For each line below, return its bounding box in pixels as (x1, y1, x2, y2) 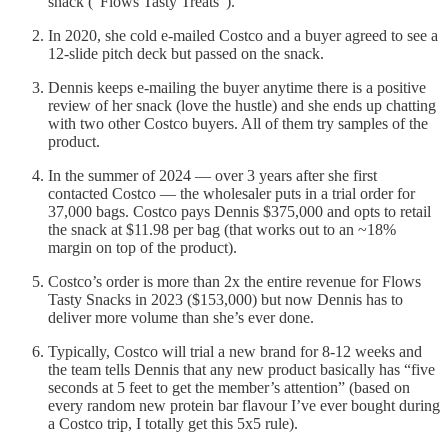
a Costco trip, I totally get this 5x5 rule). (48, 414, 298, 432)
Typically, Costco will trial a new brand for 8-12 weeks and (48, 342, 422, 360)
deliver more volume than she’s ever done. (48, 308, 314, 326)
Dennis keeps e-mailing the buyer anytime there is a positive (48, 78, 426, 96)
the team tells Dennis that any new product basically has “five (48, 360, 435, 378)
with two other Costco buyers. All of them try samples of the (48, 114, 428, 132)
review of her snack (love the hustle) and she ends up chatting (48, 96, 436, 114)
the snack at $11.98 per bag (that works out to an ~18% (48, 220, 396, 238)
